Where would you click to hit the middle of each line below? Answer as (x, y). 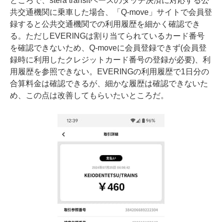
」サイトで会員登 (180, 12)
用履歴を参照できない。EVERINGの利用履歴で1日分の (110, 71)
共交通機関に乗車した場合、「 (65, 12)
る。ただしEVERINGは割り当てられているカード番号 (107, 36)
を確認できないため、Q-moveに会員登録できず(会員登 (108, 48)
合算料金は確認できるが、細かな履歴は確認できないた (109, 83)
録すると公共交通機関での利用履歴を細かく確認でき (105, 24)
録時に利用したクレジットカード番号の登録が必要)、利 (110, 59)
